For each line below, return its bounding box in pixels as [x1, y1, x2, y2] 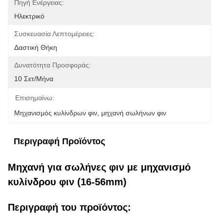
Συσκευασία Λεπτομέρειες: [14, 30, 95, 38]
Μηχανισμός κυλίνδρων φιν [14, 109, 97, 117]
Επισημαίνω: [15, 94, 54, 102]
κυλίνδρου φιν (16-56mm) [8, 176, 127, 187]
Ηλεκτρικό [14, 12, 44, 20]
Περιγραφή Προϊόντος [14, 136, 105, 146]
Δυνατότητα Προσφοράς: [14, 61, 91, 69]
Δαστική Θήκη [14, 44, 57, 51]
